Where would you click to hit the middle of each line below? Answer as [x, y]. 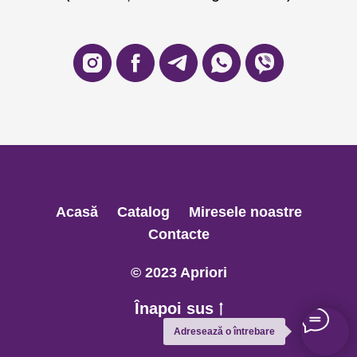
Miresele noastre [245, 212]
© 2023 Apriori [178, 273]
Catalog [143, 212]
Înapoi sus [174, 309]
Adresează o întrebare [224, 331]
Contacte [178, 235]
